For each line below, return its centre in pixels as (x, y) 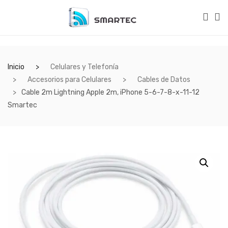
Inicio (16, 67)
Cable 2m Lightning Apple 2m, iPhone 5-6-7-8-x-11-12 (110, 92)
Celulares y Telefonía (84, 67)
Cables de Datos (164, 80)
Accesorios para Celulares (69, 80)
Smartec (22, 105)
